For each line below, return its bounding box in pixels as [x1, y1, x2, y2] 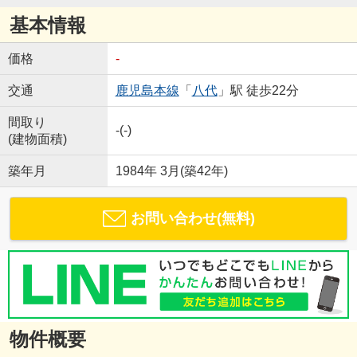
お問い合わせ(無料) [130, 210, 255, 227]
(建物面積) [7, 132, 67, 147]
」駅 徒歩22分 [217, 84, 299, 98]
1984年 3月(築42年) [115, 164, 228, 178]
